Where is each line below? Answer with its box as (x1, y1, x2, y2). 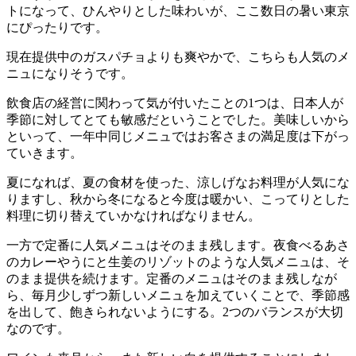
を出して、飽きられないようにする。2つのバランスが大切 (6, 304, 343, 319)
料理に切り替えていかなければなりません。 (6, 208, 261, 222)
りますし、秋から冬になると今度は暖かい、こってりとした (6, 192, 350, 206)
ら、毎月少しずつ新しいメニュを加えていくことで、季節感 (6, 288, 350, 302)
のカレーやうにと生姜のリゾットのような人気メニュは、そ (6, 254, 350, 269)
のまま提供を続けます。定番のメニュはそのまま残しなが (6, 271, 337, 285)
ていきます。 (6, 145, 83, 160)
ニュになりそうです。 (6, 66, 133, 80)
